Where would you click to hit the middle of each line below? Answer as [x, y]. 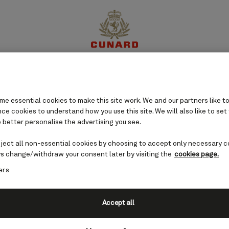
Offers [169, 74]
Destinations [73, 74]
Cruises [128, 74]
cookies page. [197, 155]
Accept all [118, 203]
